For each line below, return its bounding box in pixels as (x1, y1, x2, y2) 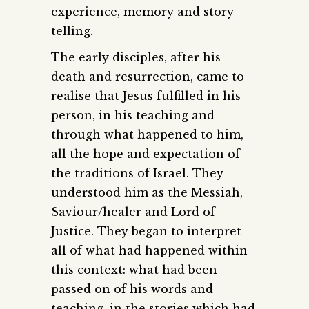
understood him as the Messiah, (51, 185, 243, 199)
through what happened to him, (51, 127, 243, 141)
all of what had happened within (51, 243, 248, 257)
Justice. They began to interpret (51, 223, 241, 238)
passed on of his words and (51, 281, 213, 296)
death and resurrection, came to (51, 69, 244, 83)
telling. (51, 23, 93, 38)
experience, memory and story (51, 4, 234, 19)
